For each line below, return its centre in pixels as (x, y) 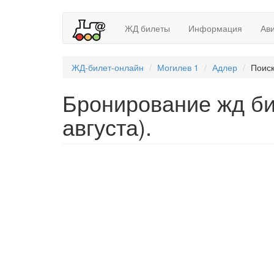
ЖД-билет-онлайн (108, 67)
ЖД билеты (147, 28)
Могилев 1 (178, 67)
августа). (107, 126)
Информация (215, 28)
